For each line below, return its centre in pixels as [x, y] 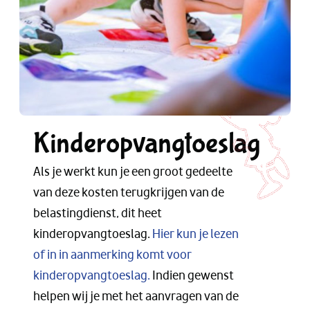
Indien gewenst [192, 276]
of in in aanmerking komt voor [112, 255]
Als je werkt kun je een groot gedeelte [133, 172]
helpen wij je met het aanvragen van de [136, 297]
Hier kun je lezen [195, 234]
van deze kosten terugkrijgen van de [129, 193]
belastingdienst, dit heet [98, 213]
